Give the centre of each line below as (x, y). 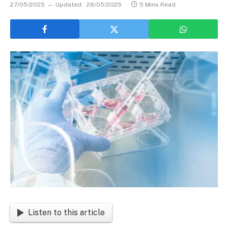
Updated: (69, 5)
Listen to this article (67, 213)
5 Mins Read (158, 5)
